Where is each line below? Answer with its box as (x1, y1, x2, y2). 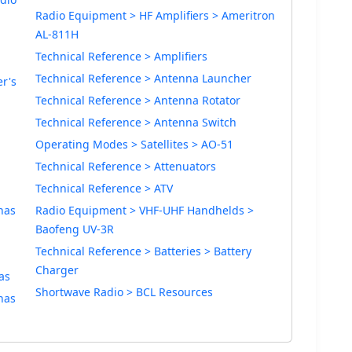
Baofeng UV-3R (35, 222, 114, 236)
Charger (35, 262, 79, 277)
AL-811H (35, 27, 79, 42)
